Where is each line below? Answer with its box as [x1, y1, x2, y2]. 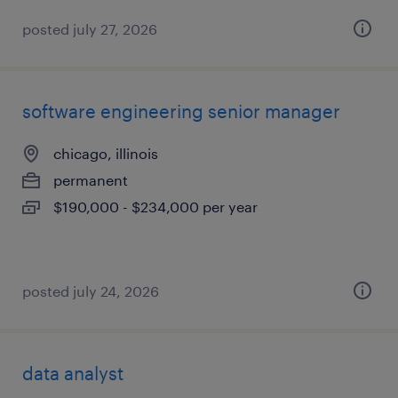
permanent [53, 171, 128, 188]
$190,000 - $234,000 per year [53, 198, 258, 215]
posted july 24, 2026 [22, 283, 159, 299]
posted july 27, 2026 [22, 20, 157, 37]
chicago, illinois [53, 145, 158, 162]
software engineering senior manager [22, 100, 340, 122]
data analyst [22, 362, 123, 384]
